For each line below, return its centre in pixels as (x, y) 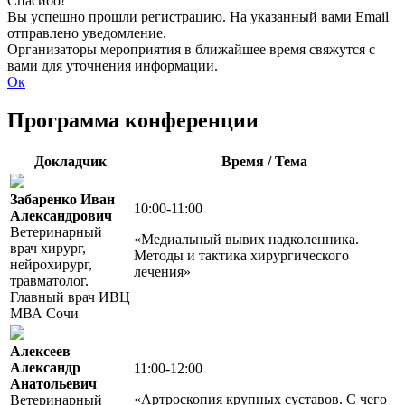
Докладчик (70, 161)
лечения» (162, 271)
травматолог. (49, 280)
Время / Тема (264, 161)
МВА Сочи (44, 313)
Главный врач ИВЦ (70, 297)
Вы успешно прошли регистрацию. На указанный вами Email (198, 16)
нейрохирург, (51, 264)
